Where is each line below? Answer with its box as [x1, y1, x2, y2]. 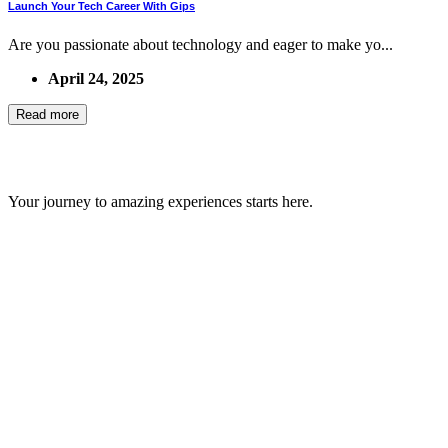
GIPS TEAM [8, 145, 141, 173]
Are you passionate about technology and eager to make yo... [8, 36, 393, 54]
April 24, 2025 [48, 70, 144, 88]
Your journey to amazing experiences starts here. [8, 193, 313, 211]
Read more [16, 107, 79, 123]
